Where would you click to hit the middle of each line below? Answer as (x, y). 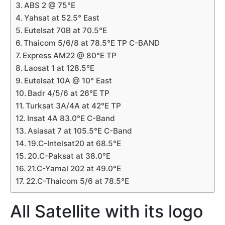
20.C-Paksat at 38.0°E (69, 156)
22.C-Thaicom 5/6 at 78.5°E (78, 181)
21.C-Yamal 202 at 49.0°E (74, 169)
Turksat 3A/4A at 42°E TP (74, 106)
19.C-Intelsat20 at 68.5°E (75, 144)
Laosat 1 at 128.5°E (60, 68)
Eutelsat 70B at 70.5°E (66, 31)
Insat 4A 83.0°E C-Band (71, 119)
